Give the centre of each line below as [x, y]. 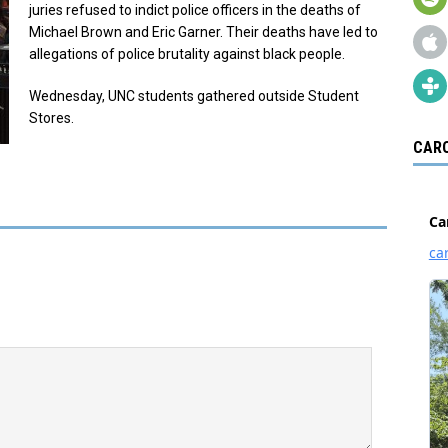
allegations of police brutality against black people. [187, 53]
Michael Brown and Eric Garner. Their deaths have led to [203, 31]
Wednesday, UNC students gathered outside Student [194, 95]
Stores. [51, 117]
